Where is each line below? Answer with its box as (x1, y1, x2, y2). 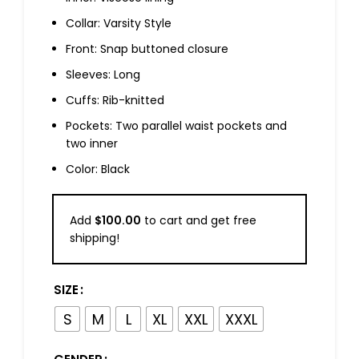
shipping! (70, 230, 119, 247)
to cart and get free (141, 212, 256, 229)
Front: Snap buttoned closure (66, 41, 228, 58)
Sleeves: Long (66, 67, 140, 83)
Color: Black (66, 161, 130, 178)
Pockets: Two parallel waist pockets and (66, 118, 287, 135)
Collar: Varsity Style (66, 15, 171, 32)
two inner (66, 135, 118, 152)
